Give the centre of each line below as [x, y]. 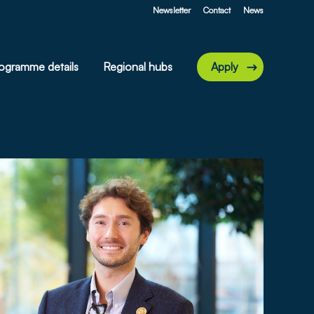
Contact [217, 10]
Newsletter [172, 10]
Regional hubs [138, 67]
